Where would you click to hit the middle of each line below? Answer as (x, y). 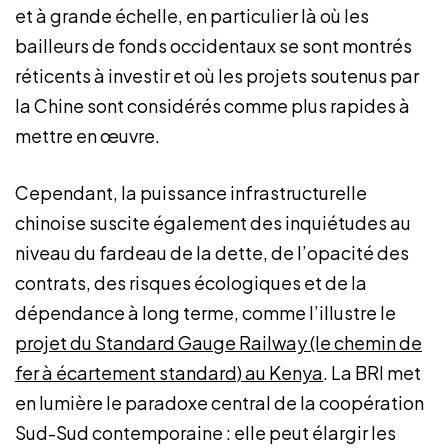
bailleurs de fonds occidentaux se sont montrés (213, 45)
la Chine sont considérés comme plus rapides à (212, 105)
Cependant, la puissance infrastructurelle (191, 192)
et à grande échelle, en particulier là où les (192, 15)
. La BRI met (372, 372)
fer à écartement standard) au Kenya (169, 372)
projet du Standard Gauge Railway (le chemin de (218, 342)
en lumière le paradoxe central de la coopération (219, 402)
